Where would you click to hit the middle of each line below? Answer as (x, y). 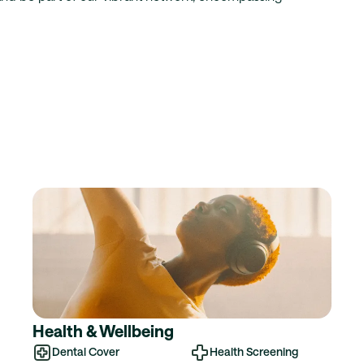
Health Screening (254, 351)
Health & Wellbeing (103, 330)
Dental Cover (86, 351)
